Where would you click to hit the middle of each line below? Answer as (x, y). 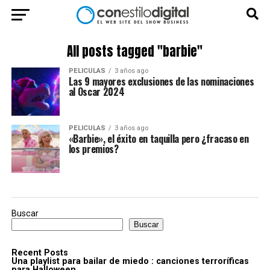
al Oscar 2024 (96, 92)
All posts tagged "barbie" (135, 52)
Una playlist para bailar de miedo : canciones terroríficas (130, 261)
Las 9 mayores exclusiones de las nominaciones (161, 81)
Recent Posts (39, 253)
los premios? (93, 149)
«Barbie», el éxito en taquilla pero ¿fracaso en (159, 139)
